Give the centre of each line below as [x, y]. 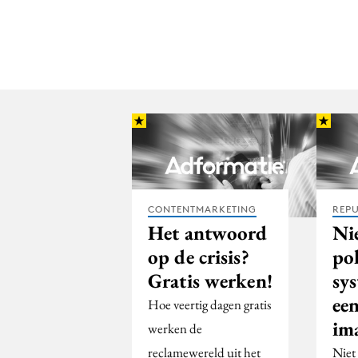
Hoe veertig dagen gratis [209, 304]
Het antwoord [208, 232]
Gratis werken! [210, 280]
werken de [175, 328]
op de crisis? [199, 256]
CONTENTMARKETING [202, 209]
